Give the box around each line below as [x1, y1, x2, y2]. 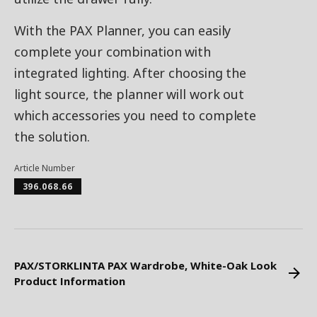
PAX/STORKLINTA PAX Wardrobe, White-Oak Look [14, 258, 277, 272]
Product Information [14, 274, 125, 288]
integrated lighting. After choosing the [14, 64, 247, 81]
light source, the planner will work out [14, 86, 245, 103]
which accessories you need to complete [14, 107, 257, 124]
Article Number [14, 162, 75, 174]
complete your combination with [14, 43, 211, 60]
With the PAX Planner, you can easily [14, 22, 231, 39]
